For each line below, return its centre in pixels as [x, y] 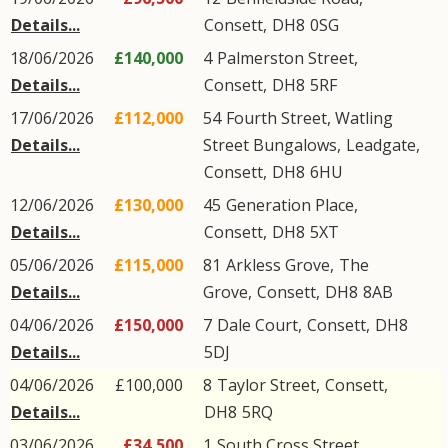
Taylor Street [266, 385]
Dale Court [257, 325]
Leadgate [381, 145]
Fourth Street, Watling [309, 118]
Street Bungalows [270, 145]
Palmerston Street [285, 58]
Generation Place [290, 205]
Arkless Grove [278, 265]
